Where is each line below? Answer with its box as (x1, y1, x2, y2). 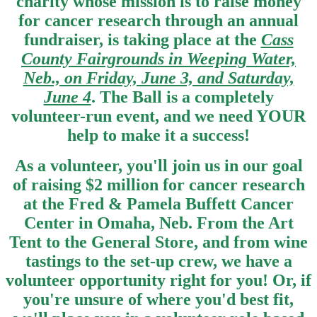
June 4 (43, 87, 91, 106)
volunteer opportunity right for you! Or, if (6, 270, 311, 289)
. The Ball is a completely (91, 87, 274, 106)
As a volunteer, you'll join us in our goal (14, 156, 303, 175)
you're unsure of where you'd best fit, (23, 289, 294, 309)
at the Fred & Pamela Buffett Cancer (23, 194, 294, 213)
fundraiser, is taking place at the (23, 30, 261, 49)
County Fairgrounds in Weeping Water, (21, 49, 296, 68)
